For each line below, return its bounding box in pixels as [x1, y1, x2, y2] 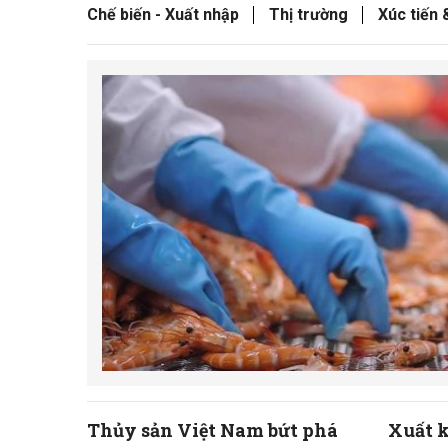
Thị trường [269, 5, 348, 25]
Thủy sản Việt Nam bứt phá [87, 418, 338, 443]
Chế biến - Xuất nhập [87, 5, 239, 25]
